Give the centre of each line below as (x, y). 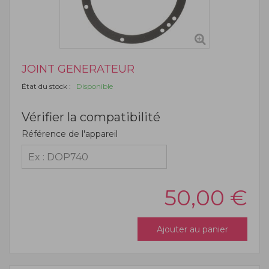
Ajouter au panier (192, 229)
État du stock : (47, 86)
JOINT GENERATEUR (78, 69)
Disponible (93, 86)
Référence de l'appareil (70, 134)
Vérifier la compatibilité (91, 117)
